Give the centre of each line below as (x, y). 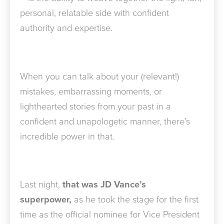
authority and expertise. (66, 28)
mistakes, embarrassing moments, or (91, 91)
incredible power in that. (67, 136)
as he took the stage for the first (135, 200)
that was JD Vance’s (104, 185)
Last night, (41, 185)
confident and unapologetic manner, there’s (105, 121)
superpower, (46, 200)
